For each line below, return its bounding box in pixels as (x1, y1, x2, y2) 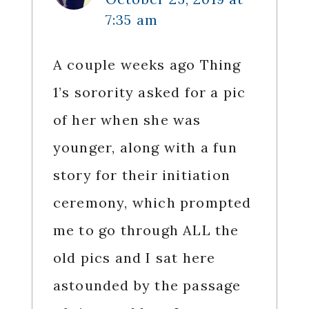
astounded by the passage (52, 277, 241, 295)
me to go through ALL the (52, 221, 239, 239)
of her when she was (52, 111, 201, 129)
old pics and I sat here (52, 249, 216, 267)
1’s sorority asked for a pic (52, 83, 246, 101)
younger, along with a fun (52, 139, 237, 157)
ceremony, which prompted (52, 194, 252, 212)
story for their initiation (52, 166, 230, 184)
